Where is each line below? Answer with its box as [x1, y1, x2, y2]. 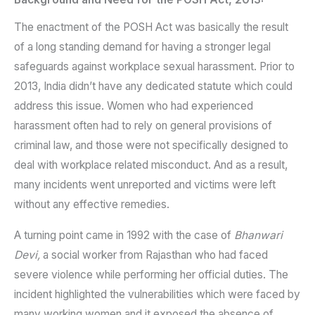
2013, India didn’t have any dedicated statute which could [14, 79, 292, 94]
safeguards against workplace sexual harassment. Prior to [14, 60, 295, 74]
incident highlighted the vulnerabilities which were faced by [14, 287, 300, 301]
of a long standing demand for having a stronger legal [14, 40, 271, 54]
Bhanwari [234, 228, 283, 242]
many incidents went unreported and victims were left [14, 178, 276, 192]
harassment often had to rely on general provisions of [14, 119, 272, 133]
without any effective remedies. [14, 198, 169, 212]
